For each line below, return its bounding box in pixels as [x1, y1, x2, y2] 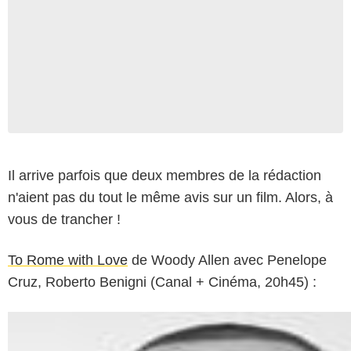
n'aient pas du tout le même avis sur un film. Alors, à [8, 189, 333, 205]
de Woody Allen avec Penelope [128, 251, 327, 268]
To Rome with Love [8, 251, 128, 268]
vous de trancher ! [8, 211, 121, 227]
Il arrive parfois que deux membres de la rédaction [8, 167, 321, 183]
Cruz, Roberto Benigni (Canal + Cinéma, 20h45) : [8, 273, 317, 290]
